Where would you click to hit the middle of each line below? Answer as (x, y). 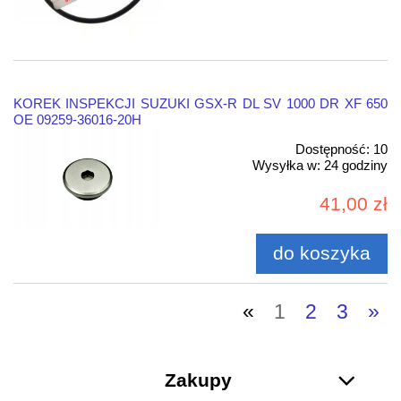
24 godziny (356, 166)
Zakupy (199, 380)
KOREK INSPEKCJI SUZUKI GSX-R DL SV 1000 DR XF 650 (200, 104)
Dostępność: (333, 149)
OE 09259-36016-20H (77, 120)
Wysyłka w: (286, 166)
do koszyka (322, 253)
